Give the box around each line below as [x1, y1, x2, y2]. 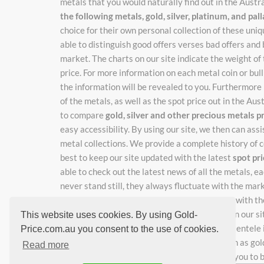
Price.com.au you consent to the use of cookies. [21, 223, 219, 234]
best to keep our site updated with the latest [60, 151, 233, 163]
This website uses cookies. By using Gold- [21, 209, 198, 220]
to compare [60, 109, 105, 120]
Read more [22, 240, 70, 250]
